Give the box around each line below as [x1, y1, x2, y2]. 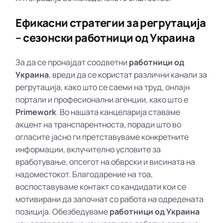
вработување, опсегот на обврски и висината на [15, 156, 196, 167]
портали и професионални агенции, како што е [15, 94, 189, 105]
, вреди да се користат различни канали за [49, 69, 208, 80]
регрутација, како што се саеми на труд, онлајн [15, 81, 190, 93]
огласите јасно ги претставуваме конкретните [15, 131, 189, 142]
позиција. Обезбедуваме [15, 206, 110, 217]
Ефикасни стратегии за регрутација [15, 15, 206, 30]
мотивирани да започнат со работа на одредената [15, 193, 204, 205]
